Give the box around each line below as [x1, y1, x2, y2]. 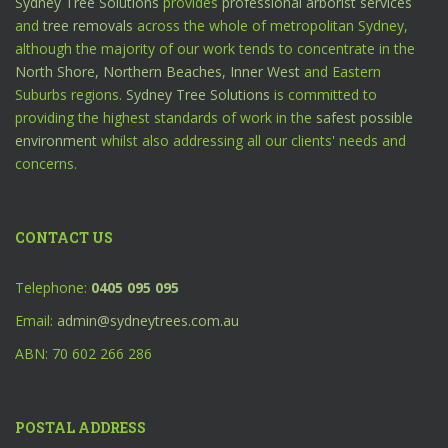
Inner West [230, 62, 300, 81]
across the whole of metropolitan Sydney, [133, 16, 408, 35]
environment [15, 131, 97, 150]
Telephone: [15, 278, 91, 297]
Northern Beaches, [103, 62, 226, 81]
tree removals [43, 16, 133, 35]
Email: [15, 311, 57, 330]
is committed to [270, 85, 377, 104]
